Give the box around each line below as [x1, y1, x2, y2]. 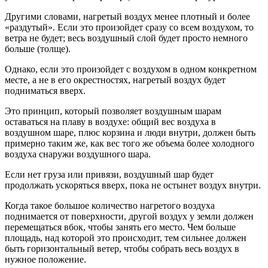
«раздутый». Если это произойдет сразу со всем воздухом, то [5, 22, 254, 32]
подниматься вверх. [5, 85, 86, 96]
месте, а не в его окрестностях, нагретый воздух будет [5, 74, 226, 85]
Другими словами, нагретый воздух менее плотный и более [5, 11, 250, 22]
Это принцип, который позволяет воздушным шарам [5, 105, 221, 116]
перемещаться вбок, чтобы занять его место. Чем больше [5, 221, 236, 232]
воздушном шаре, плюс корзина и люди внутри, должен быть [5, 127, 255, 138]
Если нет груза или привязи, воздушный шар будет [5, 169, 214, 179]
